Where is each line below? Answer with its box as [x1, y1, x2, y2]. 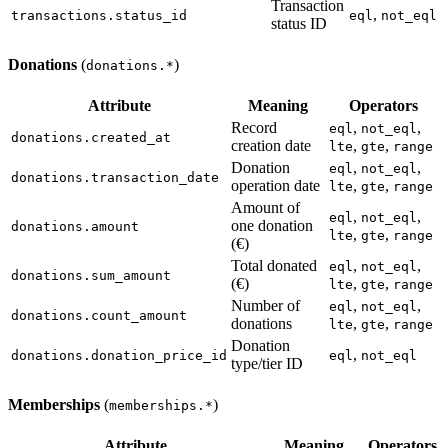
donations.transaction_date [11, 169, 219, 185]
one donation [231, 216, 313, 234]
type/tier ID [231, 354, 303, 372]
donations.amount [11, 218, 139, 234]
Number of [231, 296, 300, 314]
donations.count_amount [11, 307, 187, 323]
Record [231, 118, 277, 136]
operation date [231, 176, 320, 194]
